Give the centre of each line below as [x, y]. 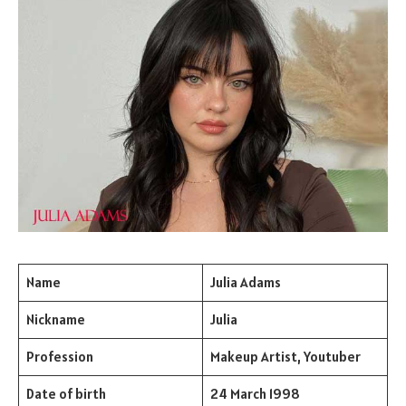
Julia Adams [245, 283]
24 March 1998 [255, 394]
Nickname [55, 320]
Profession [59, 357]
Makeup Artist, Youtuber [285, 357]
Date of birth [66, 394]
